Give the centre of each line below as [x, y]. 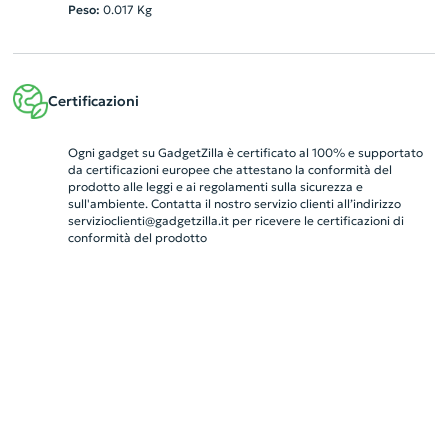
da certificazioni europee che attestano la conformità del [229, 169]
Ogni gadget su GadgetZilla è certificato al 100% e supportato [245, 152]
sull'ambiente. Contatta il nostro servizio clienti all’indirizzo [234, 203]
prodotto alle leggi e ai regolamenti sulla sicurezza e [215, 186]
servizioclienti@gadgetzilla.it [148, 220]
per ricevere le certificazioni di [316, 220]
